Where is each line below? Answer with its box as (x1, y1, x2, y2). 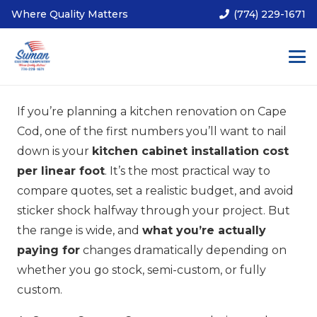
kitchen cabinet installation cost (92, 144, 289, 158)
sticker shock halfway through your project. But (17, 204, 290, 217)
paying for (17, 243, 80, 257)
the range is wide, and (17, 224, 142, 237)
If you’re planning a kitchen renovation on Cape (17, 105, 287, 118)
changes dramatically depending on (80, 243, 287, 257)
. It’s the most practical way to (105, 164, 270, 178)
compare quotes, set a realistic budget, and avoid (17, 184, 294, 197)
